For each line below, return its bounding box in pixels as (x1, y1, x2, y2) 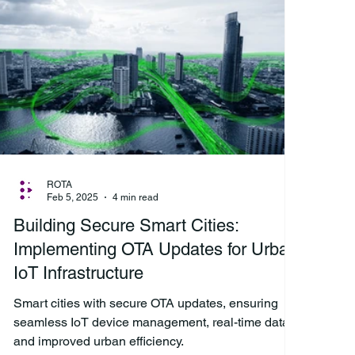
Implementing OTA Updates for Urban (13, 239, 298, 259)
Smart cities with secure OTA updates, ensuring (13, 295, 278, 311)
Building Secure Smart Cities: (13, 215, 239, 235)
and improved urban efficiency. (13, 333, 184, 349)
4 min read (113, 192, 158, 204)
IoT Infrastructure (13, 262, 143, 283)
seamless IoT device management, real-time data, (13, 314, 292, 330)
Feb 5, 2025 (47, 192, 98, 204)
